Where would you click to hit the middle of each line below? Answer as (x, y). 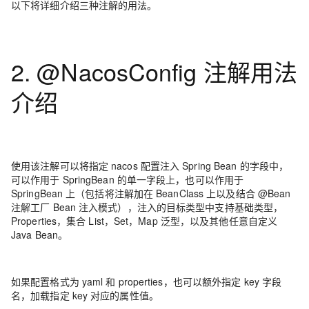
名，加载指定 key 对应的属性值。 (85, 295)
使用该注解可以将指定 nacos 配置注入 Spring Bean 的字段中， (150, 166)
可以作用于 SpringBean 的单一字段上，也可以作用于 (128, 179)
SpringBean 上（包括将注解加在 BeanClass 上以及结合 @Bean (151, 193)
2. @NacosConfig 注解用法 (154, 71)
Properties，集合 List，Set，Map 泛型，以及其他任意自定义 (144, 221)
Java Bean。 (40, 235)
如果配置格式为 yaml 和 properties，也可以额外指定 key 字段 (147, 281)
